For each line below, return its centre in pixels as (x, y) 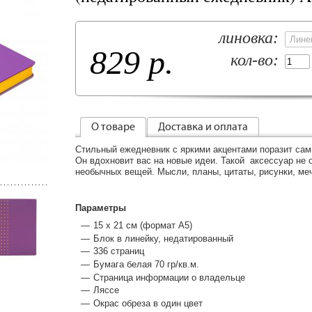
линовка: (249, 38)
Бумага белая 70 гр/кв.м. (146, 265)
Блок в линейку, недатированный (163, 238)
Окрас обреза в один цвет (148, 303)
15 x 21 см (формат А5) (143, 226)
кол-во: (255, 60)
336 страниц (119, 251)
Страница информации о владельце (169, 277)
